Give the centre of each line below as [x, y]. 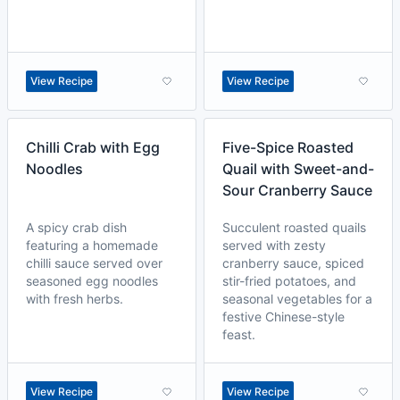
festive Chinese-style [283, 317]
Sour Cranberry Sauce [297, 190]
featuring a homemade [92, 245]
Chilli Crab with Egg [93, 147]
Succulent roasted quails [294, 227]
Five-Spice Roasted [288, 147]
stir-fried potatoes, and [289, 281]
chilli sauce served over [94, 263]
